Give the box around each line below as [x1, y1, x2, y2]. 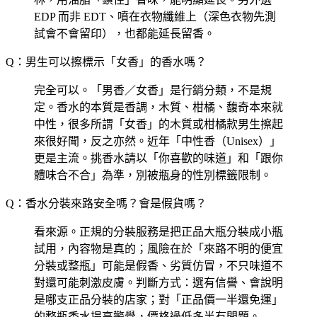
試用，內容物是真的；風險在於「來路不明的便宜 [34, 242, 283, 255]
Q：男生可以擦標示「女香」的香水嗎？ [6, 55, 207, 68]
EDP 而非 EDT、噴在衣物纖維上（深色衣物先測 [34, 10, 276, 23]
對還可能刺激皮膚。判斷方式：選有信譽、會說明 [34, 276, 283, 289]
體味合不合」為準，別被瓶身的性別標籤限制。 [34, 168, 272, 181]
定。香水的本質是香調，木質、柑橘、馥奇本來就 [34, 100, 283, 113]
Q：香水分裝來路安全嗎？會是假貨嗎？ [6, 197, 207, 209]
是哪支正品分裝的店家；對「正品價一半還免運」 [34, 293, 283, 306]
